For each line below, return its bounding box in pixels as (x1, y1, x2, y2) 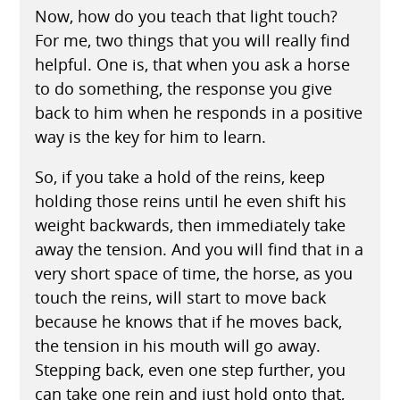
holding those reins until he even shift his (34, 189, 346, 212)
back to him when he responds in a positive (34, 101, 362, 123)
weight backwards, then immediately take (34, 213, 346, 236)
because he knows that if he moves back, (34, 310, 342, 332)
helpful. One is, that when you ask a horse (34, 53, 350, 75)
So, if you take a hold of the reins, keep (34, 165, 325, 187)
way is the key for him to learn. (34, 125, 266, 147)
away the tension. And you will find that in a (34, 237, 363, 260)
